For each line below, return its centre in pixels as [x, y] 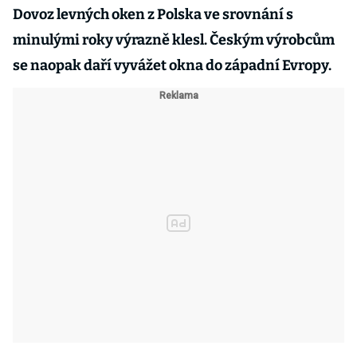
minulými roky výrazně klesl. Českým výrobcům [174, 40]
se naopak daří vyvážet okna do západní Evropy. [173, 65]
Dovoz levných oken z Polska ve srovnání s [153, 14]
